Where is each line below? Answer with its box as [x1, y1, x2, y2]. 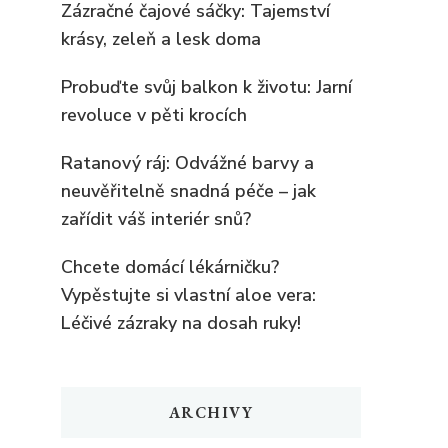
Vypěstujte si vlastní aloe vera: [61, 282, 316, 307]
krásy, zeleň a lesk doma [61, 26, 261, 51]
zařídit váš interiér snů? [61, 206, 251, 231]
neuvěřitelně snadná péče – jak [61, 178, 316, 203]
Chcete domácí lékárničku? [61, 254, 279, 279]
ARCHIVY [168, 401, 254, 423]
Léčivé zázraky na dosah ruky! [61, 310, 301, 335]
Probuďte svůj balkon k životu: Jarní [61, 74, 352, 99]
